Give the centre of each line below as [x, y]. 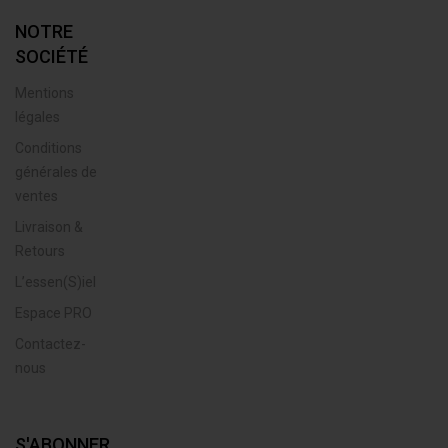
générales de [56, 171]
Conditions [48, 147]
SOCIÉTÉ [51, 56]
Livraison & [49, 226]
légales [37, 116]
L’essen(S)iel [55, 281]
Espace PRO [53, 312]
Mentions [44, 92]
